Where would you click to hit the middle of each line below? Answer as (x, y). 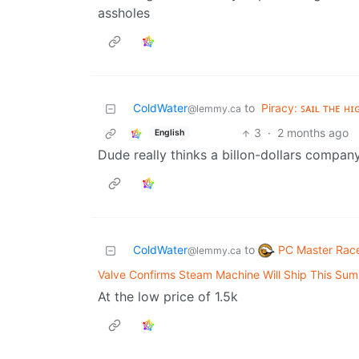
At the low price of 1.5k (168, 297)
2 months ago (313, 133)
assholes (124, 13)
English (169, 132)
